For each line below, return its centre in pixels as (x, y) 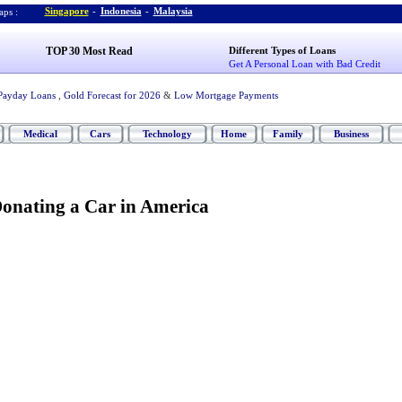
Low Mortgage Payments (226, 95)
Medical (40, 134)
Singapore (66, 11)
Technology (167, 134)
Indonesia (121, 11)
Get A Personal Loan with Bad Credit (305, 64)
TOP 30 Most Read (89, 51)
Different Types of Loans (283, 50)
